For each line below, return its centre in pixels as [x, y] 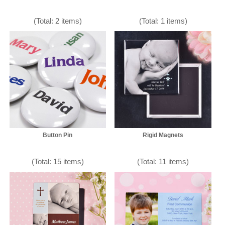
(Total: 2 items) [58, 21]
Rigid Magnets [163, 135]
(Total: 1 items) [163, 21]
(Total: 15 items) [58, 161]
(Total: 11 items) [163, 161]
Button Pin [58, 135]
